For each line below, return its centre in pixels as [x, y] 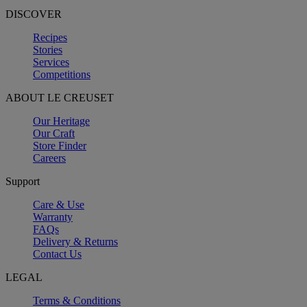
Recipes [50, 37]
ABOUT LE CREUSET [60, 97]
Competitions [62, 74]
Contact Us [57, 254]
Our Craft [54, 133]
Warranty [53, 217]
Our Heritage [61, 121]
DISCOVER [34, 14]
